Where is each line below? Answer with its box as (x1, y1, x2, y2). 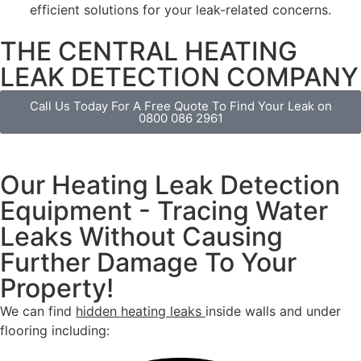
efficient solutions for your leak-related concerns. (30, 2, 331, 19)
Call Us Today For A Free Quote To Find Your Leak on (29, 98, 332, 114)
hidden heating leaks (76, 303, 205, 320)
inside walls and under (205, 303, 341, 320)
